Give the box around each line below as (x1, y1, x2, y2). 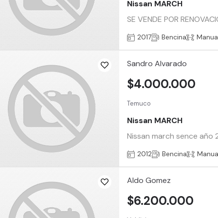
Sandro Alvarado (127, 58, 187, 69)
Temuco (127, 99, 151, 108)
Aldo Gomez (127, 175, 171, 186)
